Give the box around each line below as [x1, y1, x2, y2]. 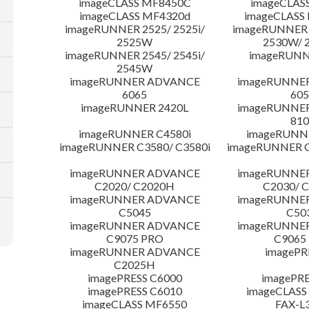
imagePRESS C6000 [87, 271, 182, 285]
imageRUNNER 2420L [81, 101, 189, 114]
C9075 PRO [106, 232, 163, 246]
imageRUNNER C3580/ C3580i [59, 140, 210, 154]
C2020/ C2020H [94, 179, 175, 193]
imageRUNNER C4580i [78, 127, 191, 141]
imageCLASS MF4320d [79, 9, 190, 23]
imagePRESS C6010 [87, 284, 182, 298]
